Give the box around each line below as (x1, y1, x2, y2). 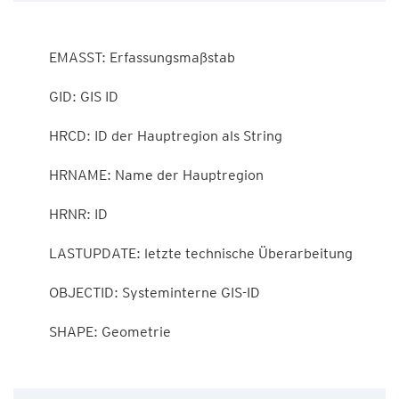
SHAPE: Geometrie (20, 323, 49, 340)
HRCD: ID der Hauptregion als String (20, 127, 49, 144)
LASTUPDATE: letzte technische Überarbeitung (20, 245, 49, 262)
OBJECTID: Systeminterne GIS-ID (20, 284, 49, 301)
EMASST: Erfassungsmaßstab (20, 49, 49, 66)
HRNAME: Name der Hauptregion (20, 167, 49, 183)
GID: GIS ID (20, 88, 49, 105)
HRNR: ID (20, 206, 49, 223)
